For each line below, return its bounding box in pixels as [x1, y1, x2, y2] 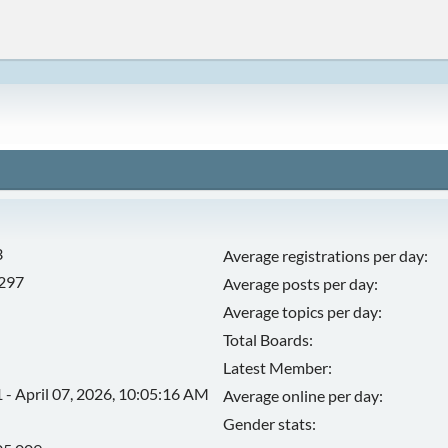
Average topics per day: [223, 302, 383, 321]
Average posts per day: [223, 274, 379, 293]
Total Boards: [223, 330, 314, 349]
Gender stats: [223, 414, 317, 433]
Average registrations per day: [223, 246, 429, 265]
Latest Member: [223, 358, 333, 377]
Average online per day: [223, 386, 384, 405]
